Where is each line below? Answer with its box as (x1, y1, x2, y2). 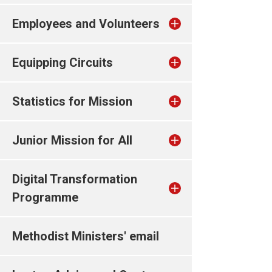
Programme (12, 190, 78, 205)
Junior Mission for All (12, 133, 132, 148)
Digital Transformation (12, 172, 137, 186)
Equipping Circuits (12, 55, 113, 70)
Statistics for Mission (12, 94, 132, 109)
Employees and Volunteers (12, 16, 160, 31)
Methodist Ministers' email (12, 229, 159, 243)
